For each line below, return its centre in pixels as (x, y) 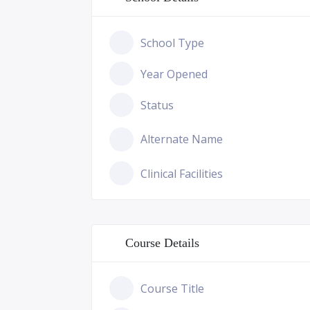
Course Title (172, 288)
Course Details (162, 243)
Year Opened (174, 74)
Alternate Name (182, 139)
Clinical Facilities (182, 173)
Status (157, 105)
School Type (172, 43)
